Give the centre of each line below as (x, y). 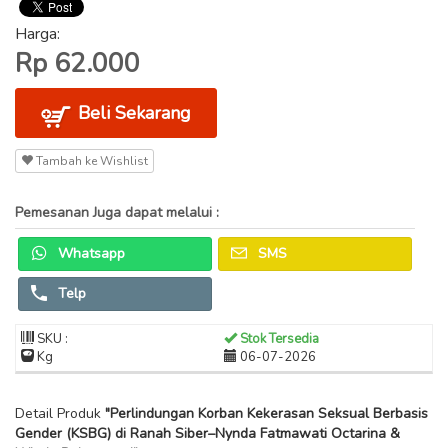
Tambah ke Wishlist (90, 161)
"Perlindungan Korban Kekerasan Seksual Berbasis (266, 413)
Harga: (37, 34)
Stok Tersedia (278, 339)
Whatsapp (89, 253)
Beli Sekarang (132, 113)
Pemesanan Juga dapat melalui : (117, 212)
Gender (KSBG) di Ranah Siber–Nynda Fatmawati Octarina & (207, 433)
